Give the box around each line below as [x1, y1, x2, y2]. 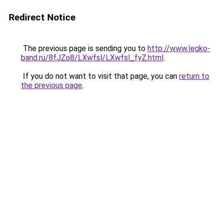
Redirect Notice [9, 12, 75, 23]
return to [179, 72, 209, 81]
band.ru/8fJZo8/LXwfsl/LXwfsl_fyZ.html [21, 53, 163, 62]
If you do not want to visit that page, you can [21, 72, 179, 81]
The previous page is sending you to [21, 44, 147, 53]
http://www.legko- [147, 44, 210, 53]
